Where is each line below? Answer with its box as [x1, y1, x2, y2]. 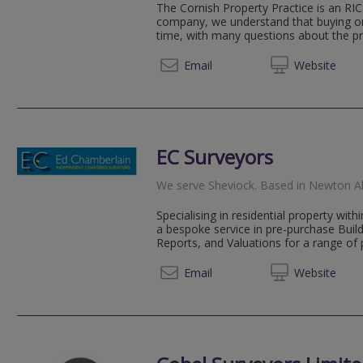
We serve [156, 177, 209, 193]
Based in [257, 177, 310, 193]
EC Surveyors [156, 143, 274, 170]
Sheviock [208, 177, 255, 193]
